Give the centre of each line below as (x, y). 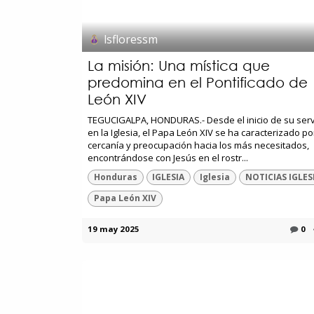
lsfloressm (131, 40)
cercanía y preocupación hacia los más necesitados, (198, 145)
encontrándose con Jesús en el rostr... (168, 157)
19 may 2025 (114, 228)
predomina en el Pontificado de (198, 82)
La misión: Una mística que (179, 65)
